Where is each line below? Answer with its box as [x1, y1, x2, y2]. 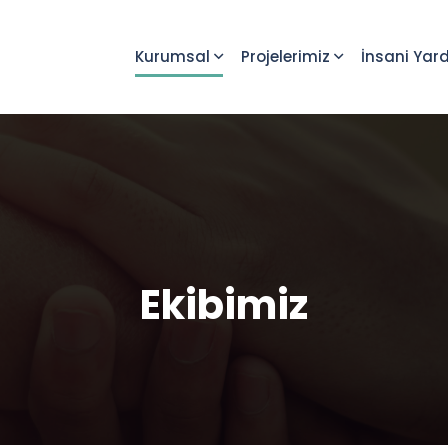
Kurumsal [135, 46, 210, 67]
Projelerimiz [241, 46, 330, 67]
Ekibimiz [140, 277, 308, 333]
